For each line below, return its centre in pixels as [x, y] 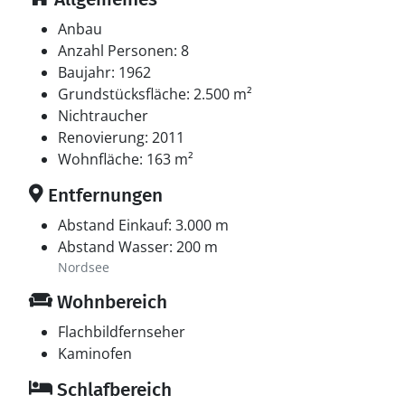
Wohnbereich [110, 302]
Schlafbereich [112, 390]
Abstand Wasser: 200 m [138, 247]
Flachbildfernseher [122, 332]
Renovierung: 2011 [121, 137]
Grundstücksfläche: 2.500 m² [155, 94]
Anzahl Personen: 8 [123, 51]
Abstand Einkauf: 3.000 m [143, 225]
